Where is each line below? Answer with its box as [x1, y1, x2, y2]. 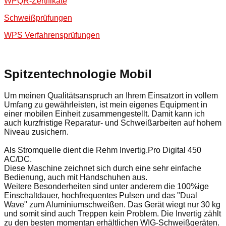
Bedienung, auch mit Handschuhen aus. [4, 173, 147, 182]
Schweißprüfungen [4, 14, 72, 23]
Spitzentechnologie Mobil [4, 67, 152, 81]
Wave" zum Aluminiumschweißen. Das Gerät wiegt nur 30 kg [4, 200, 220, 209]
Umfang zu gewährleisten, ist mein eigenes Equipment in [4, 100, 207, 109]
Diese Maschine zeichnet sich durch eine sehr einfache [4, 164, 201, 173]
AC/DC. [4, 155, 32, 164]
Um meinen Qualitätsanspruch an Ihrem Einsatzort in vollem [4, 91, 218, 100]
